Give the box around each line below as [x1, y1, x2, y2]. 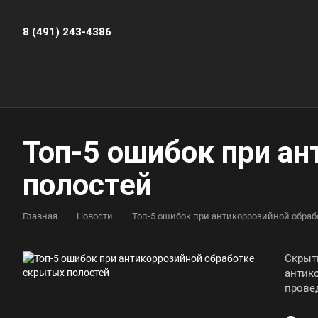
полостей [23, 168, 152, 202]
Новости [77, 211, 113, 221]
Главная [23, 211, 57, 221]
